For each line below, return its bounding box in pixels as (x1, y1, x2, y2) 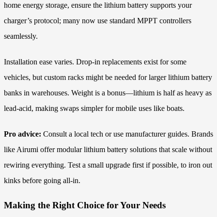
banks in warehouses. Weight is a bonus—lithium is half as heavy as (4, 89, 212, 97)
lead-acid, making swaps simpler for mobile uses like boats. (4, 104, 185, 113)
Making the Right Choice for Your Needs (4, 200, 166, 211)
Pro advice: (4, 130, 41, 139)
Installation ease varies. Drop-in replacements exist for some (4, 58, 186, 66)
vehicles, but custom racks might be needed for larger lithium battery (4, 73, 212, 82)
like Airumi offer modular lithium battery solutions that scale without (4, 145, 212, 154)
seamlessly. (4, 32, 38, 41)
